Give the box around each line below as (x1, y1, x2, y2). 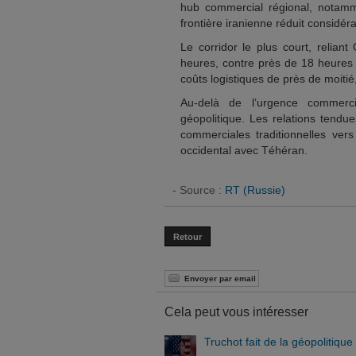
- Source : (172, 184, 225, 196)
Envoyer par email (184, 273, 256, 283)
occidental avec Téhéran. (180, 144, 308, 157)
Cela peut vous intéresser (164, 305, 308, 319)
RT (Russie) (225, 184, 285, 196)
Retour (173, 232, 202, 242)
